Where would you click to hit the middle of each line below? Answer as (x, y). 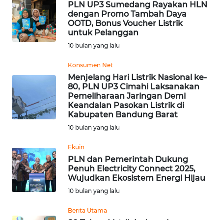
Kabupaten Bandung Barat (123, 115)
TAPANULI (34, 60)
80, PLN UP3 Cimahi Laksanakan (134, 87)
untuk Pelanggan (103, 33)
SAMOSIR (33, 107)
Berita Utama (87, 211)
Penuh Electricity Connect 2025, (132, 169)
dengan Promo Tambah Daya (127, 14)
